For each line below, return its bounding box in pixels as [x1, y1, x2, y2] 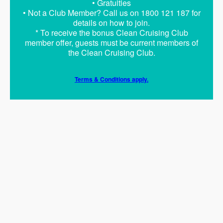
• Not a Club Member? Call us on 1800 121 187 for [22, 7, 201, 18]
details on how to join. [73, 17, 150, 28]
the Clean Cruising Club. [68, 47, 155, 58]
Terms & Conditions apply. [75, 75, 148, 84]
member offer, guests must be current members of [25, 37, 198, 48]
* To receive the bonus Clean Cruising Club [35, 27, 188, 38]
